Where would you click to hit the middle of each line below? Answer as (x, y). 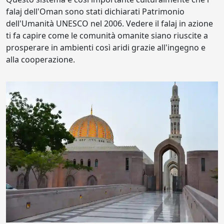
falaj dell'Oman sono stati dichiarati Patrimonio (95, 11)
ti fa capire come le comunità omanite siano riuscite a (107, 35)
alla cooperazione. (40, 59)
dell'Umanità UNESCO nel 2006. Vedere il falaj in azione (109, 23)
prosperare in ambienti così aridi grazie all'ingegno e (106, 47)
